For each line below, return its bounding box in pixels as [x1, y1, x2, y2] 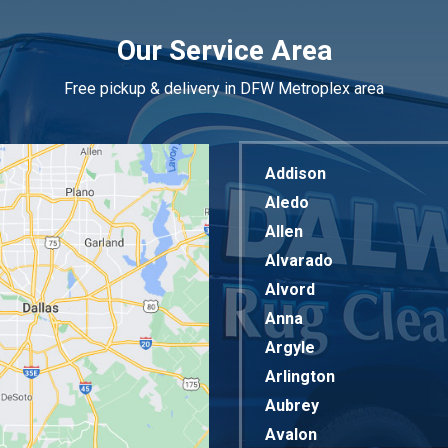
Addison [265, 164, 326, 183]
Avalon [265, 425, 317, 444]
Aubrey [265, 396, 319, 415]
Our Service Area [116, 34, 332, 67]
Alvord [265, 280, 315, 299]
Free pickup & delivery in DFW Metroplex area [64, 79, 384, 98]
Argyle [265, 338, 315, 357]
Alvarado [265, 251, 333, 270]
